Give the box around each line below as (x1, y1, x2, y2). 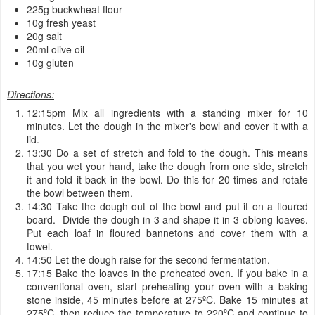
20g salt (27, 29, 62, 43)
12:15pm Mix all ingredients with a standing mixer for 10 (27, 105, 308, 120)
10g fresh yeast (27, 15, 96, 30)
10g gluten (27, 56, 74, 70)
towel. (27, 239, 53, 253)
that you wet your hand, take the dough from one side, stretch (27, 159, 308, 173)
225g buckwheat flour (27, 2, 122, 16)
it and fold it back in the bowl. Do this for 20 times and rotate (27, 172, 308, 186)
